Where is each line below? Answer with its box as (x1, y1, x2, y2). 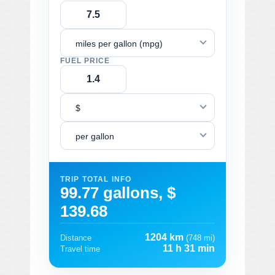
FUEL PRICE (60, 56, 110, 64)
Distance (60, 233, 91, 242)
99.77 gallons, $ (60, 184, 176, 201)
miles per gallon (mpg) (76, 38, 163, 48)
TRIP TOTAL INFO (60, 175, 132, 183)
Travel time (60, 244, 100, 254)
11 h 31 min (163, 242, 215, 254)
